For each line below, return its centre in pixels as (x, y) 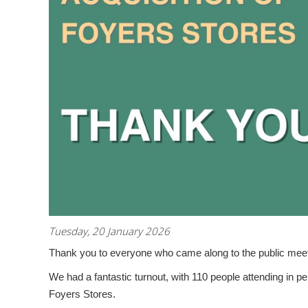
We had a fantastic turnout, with (120, 277)
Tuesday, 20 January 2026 (109, 231)
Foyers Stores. (82, 295)
